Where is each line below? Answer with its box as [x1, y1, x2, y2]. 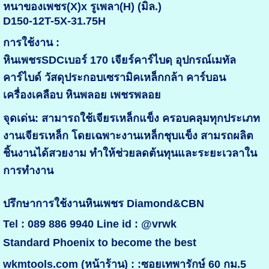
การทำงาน [2, 165, 53, 177]
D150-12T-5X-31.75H [2, 15, 106, 28]
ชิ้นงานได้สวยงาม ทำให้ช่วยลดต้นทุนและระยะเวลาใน [2, 147, 257, 160]
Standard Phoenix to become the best [2, 237, 196, 249]
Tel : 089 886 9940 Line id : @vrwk [2, 218, 177, 231]
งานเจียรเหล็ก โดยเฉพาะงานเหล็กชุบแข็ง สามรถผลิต [2, 130, 253, 142]
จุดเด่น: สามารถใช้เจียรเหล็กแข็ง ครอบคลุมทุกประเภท [2, 112, 260, 125]
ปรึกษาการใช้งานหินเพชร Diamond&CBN [2, 198, 204, 210]
